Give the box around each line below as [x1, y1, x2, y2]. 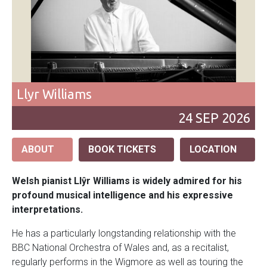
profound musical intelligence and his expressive [12, 190, 233, 201]
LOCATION [190, 144, 237, 156]
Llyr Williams [17, 86, 92, 102]
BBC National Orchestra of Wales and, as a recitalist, [12, 242, 229, 254]
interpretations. [12, 204, 85, 216]
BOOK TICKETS [88, 144, 156, 156]
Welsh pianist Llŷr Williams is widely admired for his [12, 175, 242, 187]
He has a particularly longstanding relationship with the [12, 228, 236, 240]
